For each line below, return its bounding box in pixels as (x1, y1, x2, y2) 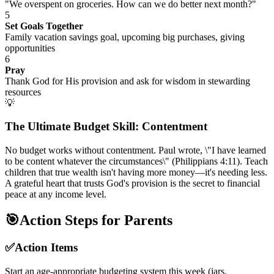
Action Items (15, 241, 78, 254)
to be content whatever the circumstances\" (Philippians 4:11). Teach (5, 156, 268, 167)
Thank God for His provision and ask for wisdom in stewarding (5, 75, 250, 86)
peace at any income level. (5, 189, 106, 200)
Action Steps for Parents (20, 212, 172, 229)
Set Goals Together (5, 20, 83, 31)
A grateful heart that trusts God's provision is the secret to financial (5, 178, 260, 189)
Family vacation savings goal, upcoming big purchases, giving (5, 31, 245, 42)
